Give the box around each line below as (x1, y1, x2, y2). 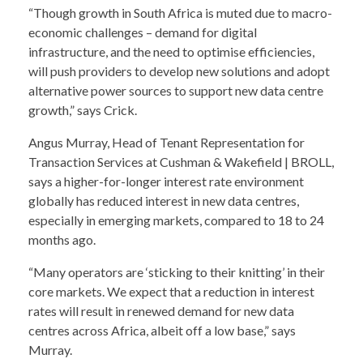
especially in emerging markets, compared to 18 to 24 (28, 211, 324, 228)
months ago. (28, 231, 96, 247)
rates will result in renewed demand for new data (28, 302, 294, 318)
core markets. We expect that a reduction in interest (28, 283, 314, 299)
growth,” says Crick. (28, 101, 137, 117)
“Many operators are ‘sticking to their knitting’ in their (28, 263, 325, 280)
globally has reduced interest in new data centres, (28, 192, 299, 208)
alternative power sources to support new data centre (28, 82, 323, 98)
